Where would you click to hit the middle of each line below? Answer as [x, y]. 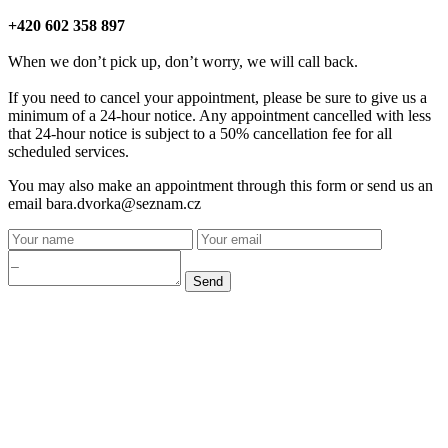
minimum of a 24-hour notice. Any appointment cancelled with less [219, 115]
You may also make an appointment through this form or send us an [220, 185]
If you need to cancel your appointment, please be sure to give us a [217, 97]
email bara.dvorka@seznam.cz [104, 203]
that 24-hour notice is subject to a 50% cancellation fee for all [200, 133]
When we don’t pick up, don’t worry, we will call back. [183, 61]
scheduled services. [68, 151]
